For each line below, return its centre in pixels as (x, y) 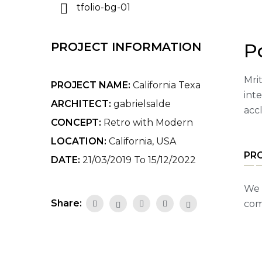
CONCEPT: (76, 122)
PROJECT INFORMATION (126, 46)
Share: (68, 203)
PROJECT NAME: (91, 85)
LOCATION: (79, 141)
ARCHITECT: (81, 104)
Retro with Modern (148, 122)
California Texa (167, 85)
